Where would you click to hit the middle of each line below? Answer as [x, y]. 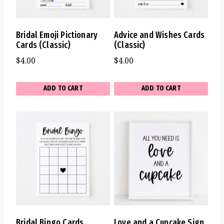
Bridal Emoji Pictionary [57, 35]
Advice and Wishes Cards [159, 35]
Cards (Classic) [43, 45]
